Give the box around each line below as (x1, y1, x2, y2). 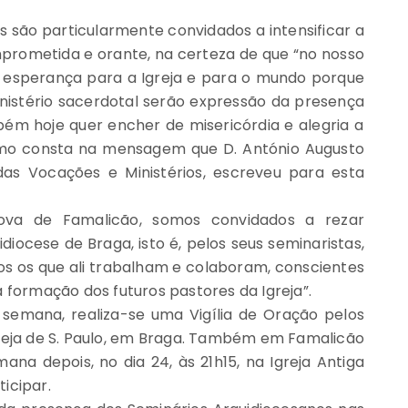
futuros (113, 280, 166, 302)
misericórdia (189, 115, 280, 137)
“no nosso (292, 44, 364, 66)
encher (107, 115, 161, 137)
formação (6, 280, 80, 302)
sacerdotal (53, 91, 144, 113)
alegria (298, 115, 350, 137)
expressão (189, 91, 267, 113)
